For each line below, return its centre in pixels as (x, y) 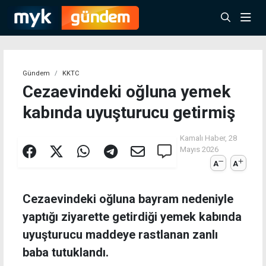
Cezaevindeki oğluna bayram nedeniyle (128, 199)
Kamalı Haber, (204, 138)
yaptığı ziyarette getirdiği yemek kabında (132, 217)
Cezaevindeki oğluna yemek (126, 92)
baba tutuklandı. (66, 253)
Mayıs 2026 (199, 149)
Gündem (36, 73)
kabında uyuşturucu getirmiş (129, 113)
